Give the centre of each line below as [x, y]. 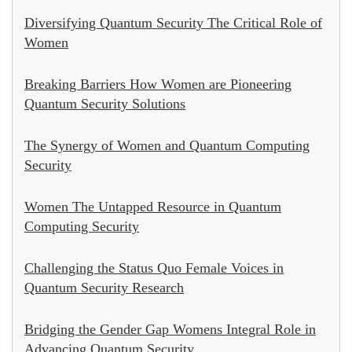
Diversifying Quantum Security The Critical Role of [173, 22]
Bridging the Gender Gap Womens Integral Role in [170, 329]
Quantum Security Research [104, 287]
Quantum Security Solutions [105, 103]
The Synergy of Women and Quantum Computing [167, 145]
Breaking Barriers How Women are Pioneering [158, 84]
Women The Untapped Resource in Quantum [153, 206]
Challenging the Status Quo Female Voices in [154, 268]
